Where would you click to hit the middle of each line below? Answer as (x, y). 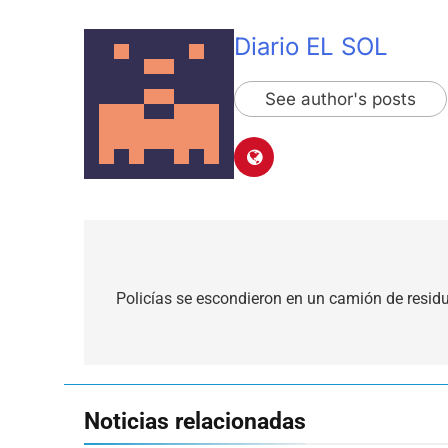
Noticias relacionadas (195, 420)
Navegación (167, 266)
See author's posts (340, 98)
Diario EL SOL (311, 46)
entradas (150, 338)
